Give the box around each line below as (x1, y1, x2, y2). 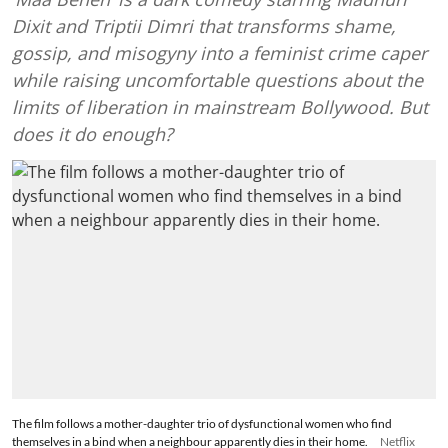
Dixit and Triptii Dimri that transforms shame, (12, 14, 396, 38)
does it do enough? (12, 122, 173, 146)
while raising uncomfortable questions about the (12, 68, 423, 92)
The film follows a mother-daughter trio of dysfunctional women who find (12, 415, 392, 431)
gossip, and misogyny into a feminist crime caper (12, 41, 427, 65)
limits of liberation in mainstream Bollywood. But (12, 95, 428, 119)
